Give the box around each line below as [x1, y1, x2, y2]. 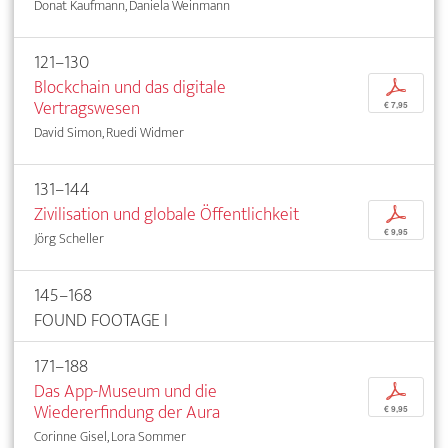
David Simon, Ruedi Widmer [34, 120, 184, 144]
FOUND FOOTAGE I [34, 304, 168, 336]
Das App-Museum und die [34, 375, 217, 407]
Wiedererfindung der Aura [34, 396, 220, 428]
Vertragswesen [34, 92, 140, 124]
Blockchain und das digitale [34, 71, 226, 103]
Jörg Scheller [34, 226, 104, 250]
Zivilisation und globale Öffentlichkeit [34, 198, 299, 230]
